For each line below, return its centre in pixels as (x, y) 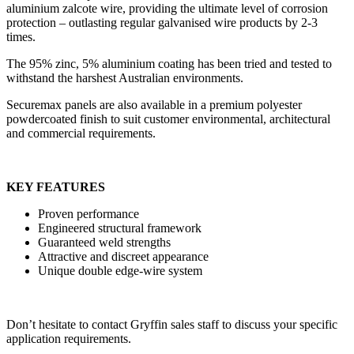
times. (21, 37)
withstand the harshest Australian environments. (125, 78)
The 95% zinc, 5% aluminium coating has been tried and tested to (169, 64)
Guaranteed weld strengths (104, 243)
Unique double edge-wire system (120, 271)
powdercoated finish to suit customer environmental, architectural (168, 119)
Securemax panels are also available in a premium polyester (154, 105)
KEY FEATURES (56, 187)
